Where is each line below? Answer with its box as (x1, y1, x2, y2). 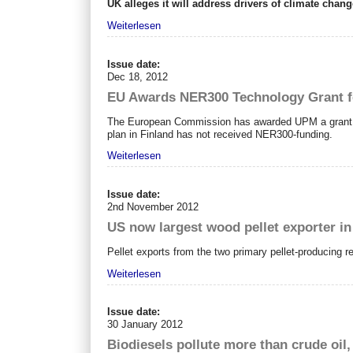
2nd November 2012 (107, 200, 199, 213)
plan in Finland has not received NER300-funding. (107, 128, 333, 140)
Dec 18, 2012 (107, 70, 169, 83)
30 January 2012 (107, 318, 184, 331)
